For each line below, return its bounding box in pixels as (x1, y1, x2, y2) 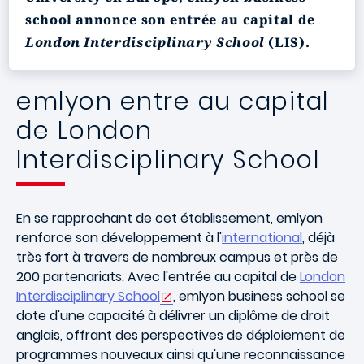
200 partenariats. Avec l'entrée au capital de (16, 267, 300, 286)
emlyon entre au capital (16, 84, 329, 119)
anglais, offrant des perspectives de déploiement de (16, 326, 345, 344)
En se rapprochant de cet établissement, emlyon (16, 209, 323, 227)
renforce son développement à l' (16, 228, 222, 247)
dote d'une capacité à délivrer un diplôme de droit (16, 306, 330, 325)
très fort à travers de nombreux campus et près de (16, 248, 338, 266)
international (222, 228, 302, 247)
